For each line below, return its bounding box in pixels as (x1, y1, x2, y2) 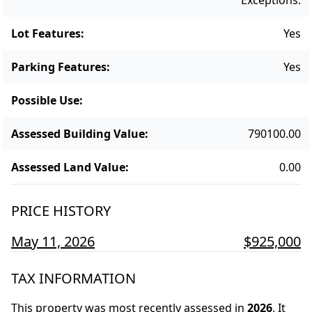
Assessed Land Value (11, 159, 125, 175)
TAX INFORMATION (11, 268, 136, 288)
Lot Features (11, 25, 81, 41)
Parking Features (11, 58, 107, 75)
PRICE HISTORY (11, 201, 111, 220)
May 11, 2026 (11, 231, 95, 251)
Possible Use (11, 92, 79, 108)
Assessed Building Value (11, 125, 145, 141)
